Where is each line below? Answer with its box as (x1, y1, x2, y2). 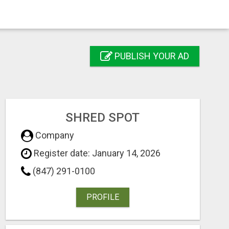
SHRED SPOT (65, 110, 140, 125)
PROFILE (86, 192, 119, 202)
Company (33, 130, 74, 141)
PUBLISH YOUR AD (112, 51, 189, 62)
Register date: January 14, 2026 (32, 148, 161, 158)
